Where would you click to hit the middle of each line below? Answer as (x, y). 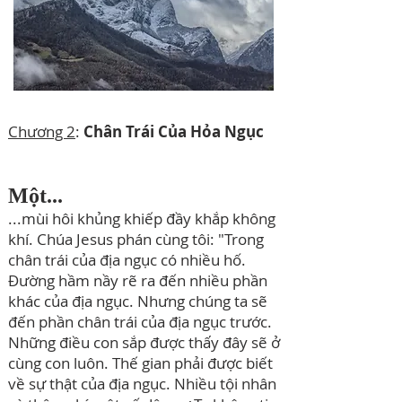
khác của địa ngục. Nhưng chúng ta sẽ (138, 301)
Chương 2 (42, 131)
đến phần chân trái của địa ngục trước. (140, 322)
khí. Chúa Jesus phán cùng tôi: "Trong (136, 239)
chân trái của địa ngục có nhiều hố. (127, 260)
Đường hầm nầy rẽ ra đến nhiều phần (138, 280)
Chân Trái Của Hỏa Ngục (174, 131)
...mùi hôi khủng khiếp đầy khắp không (142, 218)
